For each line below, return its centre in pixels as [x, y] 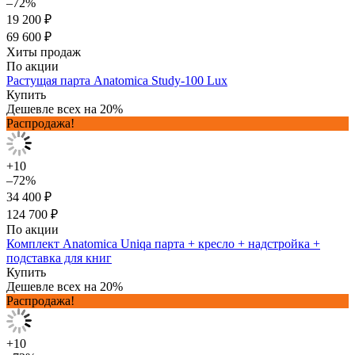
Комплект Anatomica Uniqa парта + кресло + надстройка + [163, 243]
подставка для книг [59, 258]
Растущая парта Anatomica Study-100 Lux [117, 80]
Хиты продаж [44, 52]
